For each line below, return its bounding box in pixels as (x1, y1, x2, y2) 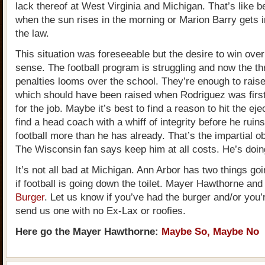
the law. (15, 28, 49, 39)
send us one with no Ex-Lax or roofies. (15, 205, 186, 216)
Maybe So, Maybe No (161, 226, 259, 237)
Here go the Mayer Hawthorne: (15, 226, 161, 237)
